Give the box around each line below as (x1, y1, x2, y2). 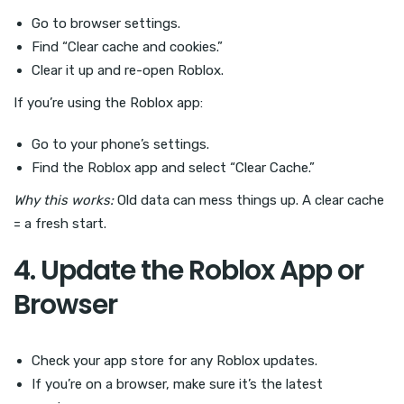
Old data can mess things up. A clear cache (114, 191, 384, 208)
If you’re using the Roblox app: (14, 94, 203, 111)
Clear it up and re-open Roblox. (32, 61, 224, 78)
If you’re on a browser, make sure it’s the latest (32, 375, 323, 392)
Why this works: (14, 191, 114, 208)
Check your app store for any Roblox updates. (32, 352, 317, 369)
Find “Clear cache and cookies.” (32, 38, 223, 55)
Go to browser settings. (32, 14, 180, 32)
